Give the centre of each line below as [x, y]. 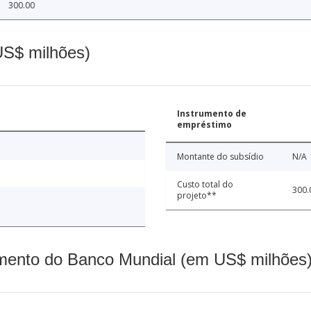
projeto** [197, 196]
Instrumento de [212, 114]
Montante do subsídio [220, 157]
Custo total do [205, 185]
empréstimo [204, 125]
